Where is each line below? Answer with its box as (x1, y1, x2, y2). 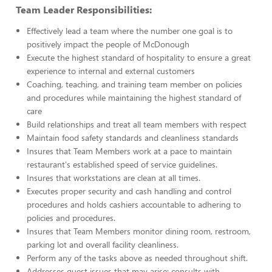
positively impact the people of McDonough (27, 38, 189, 50)
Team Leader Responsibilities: (16, 3, 152, 16)
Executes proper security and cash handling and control (27, 185, 231, 197)
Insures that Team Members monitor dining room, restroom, (27, 225, 251, 237)
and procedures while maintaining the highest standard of (27, 92, 241, 103)
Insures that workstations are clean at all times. (27, 172, 200, 183)
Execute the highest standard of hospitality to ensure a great (27, 52, 251, 63)
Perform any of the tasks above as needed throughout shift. (27, 252, 248, 263)
